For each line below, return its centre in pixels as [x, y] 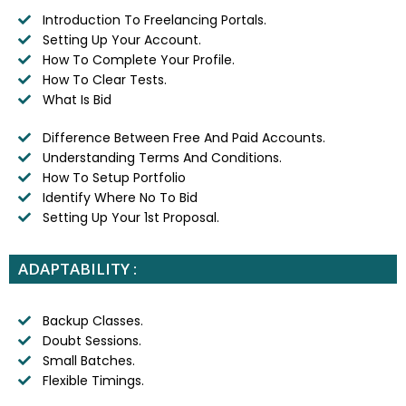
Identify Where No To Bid [120, 197]
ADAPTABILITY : [77, 268]
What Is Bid [77, 99]
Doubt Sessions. [92, 340]
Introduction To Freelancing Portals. [154, 19]
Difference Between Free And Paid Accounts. [184, 137]
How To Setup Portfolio [114, 177]
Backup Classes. [92, 320]
